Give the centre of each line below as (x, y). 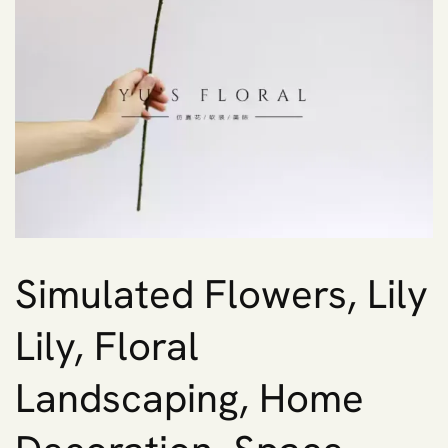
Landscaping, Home (189, 397)
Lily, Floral (107, 345)
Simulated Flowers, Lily (221, 293)
